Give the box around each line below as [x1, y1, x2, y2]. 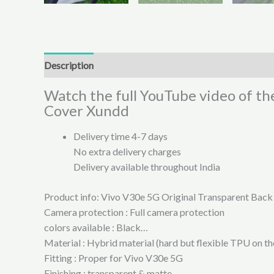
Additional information [105, 59, 201, 71]
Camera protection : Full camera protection [44, 206, 224, 218]
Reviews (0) [212, 59, 261, 71]
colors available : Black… [44, 221, 148, 233]
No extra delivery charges [73, 145, 181, 157]
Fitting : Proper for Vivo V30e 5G [44, 251, 183, 264]
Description [44, 59, 94, 71]
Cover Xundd [44, 102, 129, 119]
